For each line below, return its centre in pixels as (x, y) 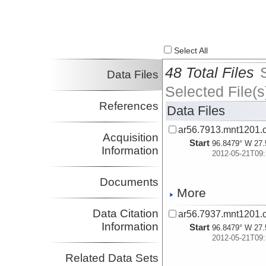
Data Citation (126, 214)
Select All (190, 51)
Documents (129, 182)
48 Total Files (210, 73)
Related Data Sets (112, 258)
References (129, 106)
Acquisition (131, 138)
